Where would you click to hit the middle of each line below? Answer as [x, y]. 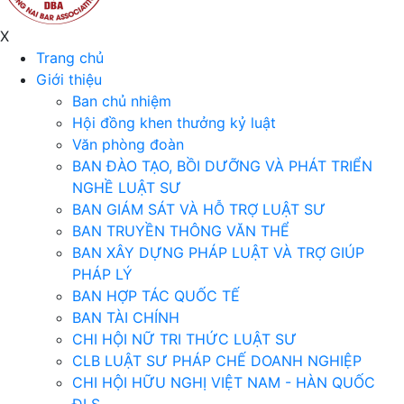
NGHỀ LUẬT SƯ [127, 188]
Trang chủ [70, 58]
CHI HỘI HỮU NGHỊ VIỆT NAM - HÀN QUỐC [224, 382]
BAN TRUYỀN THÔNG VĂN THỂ [181, 231]
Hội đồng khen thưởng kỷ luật [174, 123]
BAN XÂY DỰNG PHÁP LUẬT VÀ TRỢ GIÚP [218, 252]
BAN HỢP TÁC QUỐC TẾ [156, 296]
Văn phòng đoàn [128, 144]
